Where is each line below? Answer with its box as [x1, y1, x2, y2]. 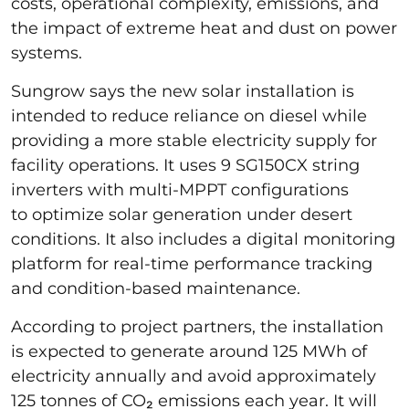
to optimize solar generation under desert [11, 204, 352, 225]
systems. [11, 42, 87, 63]
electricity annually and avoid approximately [11, 365, 376, 386]
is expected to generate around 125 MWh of [11, 341, 367, 362]
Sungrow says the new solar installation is [11, 80, 354, 101]
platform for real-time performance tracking [11, 253, 372, 274]
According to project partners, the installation [11, 316, 383, 337]
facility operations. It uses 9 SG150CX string [11, 154, 360, 175]
